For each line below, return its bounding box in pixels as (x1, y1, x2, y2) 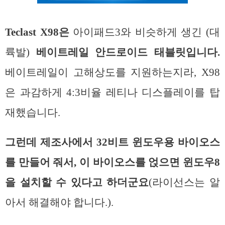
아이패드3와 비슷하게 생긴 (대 (69, 26, 220, 39)
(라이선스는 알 (149, 176, 220, 188)
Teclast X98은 (5, 26, 69, 39)
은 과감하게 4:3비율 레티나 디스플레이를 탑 (5, 86, 220, 99)
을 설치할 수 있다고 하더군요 (5, 176, 149, 188)
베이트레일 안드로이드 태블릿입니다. (36, 46, 220, 59)
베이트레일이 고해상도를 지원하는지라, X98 (5, 66, 220, 79)
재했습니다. (5, 106, 60, 119)
